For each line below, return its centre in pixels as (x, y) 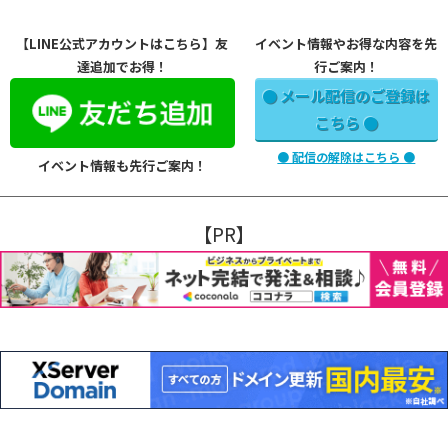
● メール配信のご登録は (346, 95)
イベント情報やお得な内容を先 (346, 44)
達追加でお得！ (122, 67)
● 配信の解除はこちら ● (346, 156)
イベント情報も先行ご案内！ (122, 165)
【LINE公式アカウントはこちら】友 (122, 44)
